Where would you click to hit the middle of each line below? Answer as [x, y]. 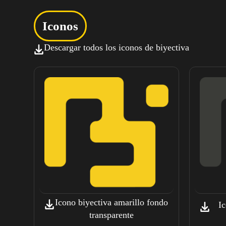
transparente [111, 215]
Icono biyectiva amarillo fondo [111, 203]
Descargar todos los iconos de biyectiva [117, 47]
